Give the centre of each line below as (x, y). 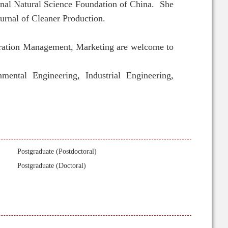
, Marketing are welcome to (122, 47)
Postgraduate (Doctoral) (52, 166)
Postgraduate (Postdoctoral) (57, 151)
